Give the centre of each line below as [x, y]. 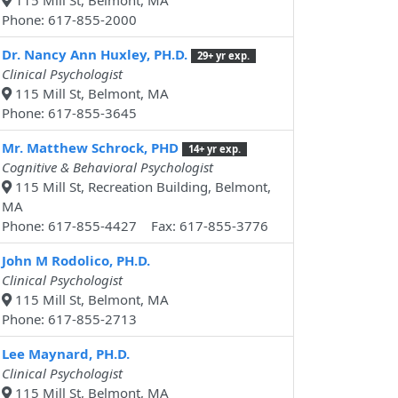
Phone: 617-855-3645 [69, 113]
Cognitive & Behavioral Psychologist [107, 167]
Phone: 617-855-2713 [69, 319]
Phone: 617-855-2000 [69, 20]
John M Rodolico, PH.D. [76, 261]
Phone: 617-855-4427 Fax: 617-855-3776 [135, 226]
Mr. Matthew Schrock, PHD [90, 148]
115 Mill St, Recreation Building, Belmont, [141, 187]
